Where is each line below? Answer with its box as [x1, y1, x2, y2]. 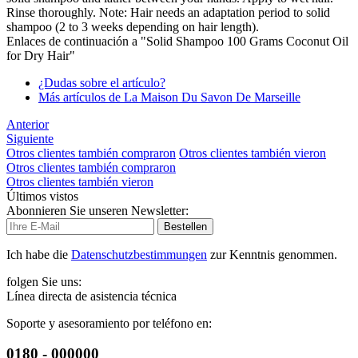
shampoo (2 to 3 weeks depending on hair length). [6, 19, 259, 34]
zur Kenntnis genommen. [207, 247, 337, 261]
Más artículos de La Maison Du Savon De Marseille [38, 89, 300, 104]
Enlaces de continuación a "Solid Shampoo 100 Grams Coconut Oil [6, 34, 348, 48]
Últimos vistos [6, 189, 78, 203]
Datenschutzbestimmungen [71, 247, 207, 261]
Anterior [6, 117, 49, 131]
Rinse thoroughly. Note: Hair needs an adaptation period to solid [6, 5, 330, 19]
